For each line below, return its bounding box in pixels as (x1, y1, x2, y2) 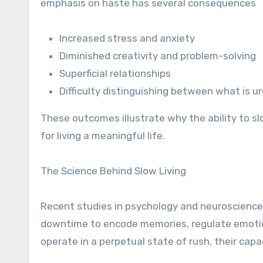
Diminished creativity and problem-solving (59, 50, 256, 62)
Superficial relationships (59, 68, 171, 79)
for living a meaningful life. (41, 130, 165, 141)
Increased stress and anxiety (59, 32, 195, 44)
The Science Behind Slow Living (41, 165, 186, 177)
